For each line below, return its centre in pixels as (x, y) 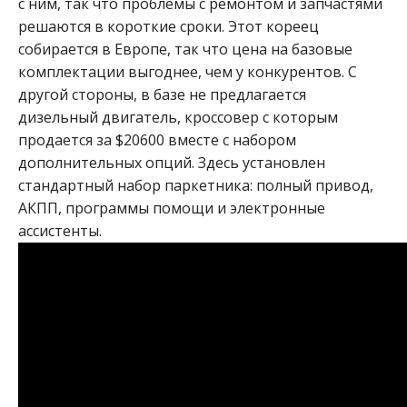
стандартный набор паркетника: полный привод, (196, 185)
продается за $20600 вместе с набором (157, 139)
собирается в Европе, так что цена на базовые (185, 49)
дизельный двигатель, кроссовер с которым (178, 117)
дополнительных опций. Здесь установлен (172, 162)
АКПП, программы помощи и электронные (172, 208)
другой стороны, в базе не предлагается (162, 94)
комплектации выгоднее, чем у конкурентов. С (188, 71)
